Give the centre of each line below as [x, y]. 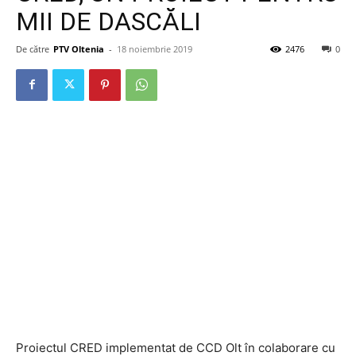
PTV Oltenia [79, 48]
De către [33, 48]
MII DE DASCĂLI [108, 21]
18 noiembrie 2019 [155, 48]
